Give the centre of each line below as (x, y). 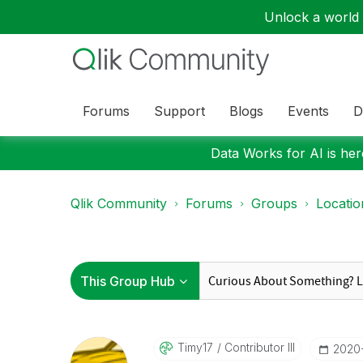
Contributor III (258, 347)
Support (179, 111)
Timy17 (195, 347)
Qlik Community (119, 203)
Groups (274, 203)
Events (308, 111)
